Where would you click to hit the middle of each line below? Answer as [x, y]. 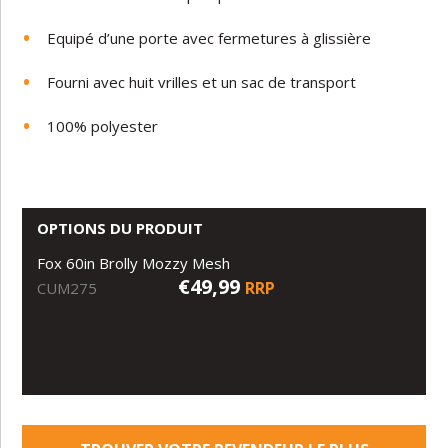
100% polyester [103, 125]
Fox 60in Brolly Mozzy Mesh [134, 262]
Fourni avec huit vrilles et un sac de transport [202, 81]
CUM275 [67, 287]
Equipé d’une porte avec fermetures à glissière [209, 37]
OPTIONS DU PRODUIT [120, 227]
